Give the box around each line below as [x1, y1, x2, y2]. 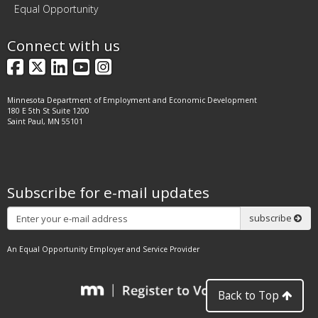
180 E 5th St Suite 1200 [7, 105, 89, 116]
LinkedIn [67, 53, 140, 79]
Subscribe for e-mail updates [7, 182, 209, 202]
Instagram [111, 53, 198, 79]
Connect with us [7, 35, 120, 55]
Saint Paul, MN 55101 [7, 116, 83, 126]
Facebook [23, 53, 104, 79]
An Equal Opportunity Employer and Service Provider [7, 244, 199, 255]
